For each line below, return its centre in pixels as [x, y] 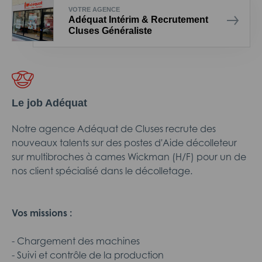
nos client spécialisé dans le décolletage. [102, 171]
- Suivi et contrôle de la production [88, 255]
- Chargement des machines [76, 241]
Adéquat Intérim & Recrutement [138, 19]
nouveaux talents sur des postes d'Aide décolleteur [124, 143]
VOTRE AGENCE [94, 9]
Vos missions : [42, 213]
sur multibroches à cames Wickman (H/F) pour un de [129, 157]
